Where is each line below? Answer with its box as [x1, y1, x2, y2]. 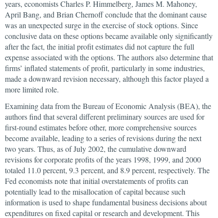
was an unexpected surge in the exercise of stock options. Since [5, 20, 198, 30]
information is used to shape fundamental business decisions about [5, 197, 207, 207]
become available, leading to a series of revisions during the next [5, 133, 201, 143]
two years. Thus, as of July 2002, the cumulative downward [5, 144, 186, 154]
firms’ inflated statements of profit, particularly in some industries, [5, 63, 205, 73]
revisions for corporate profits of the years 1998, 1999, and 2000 [5, 154, 201, 164]
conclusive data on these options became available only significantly [5, 31, 213, 41]
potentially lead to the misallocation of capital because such [5, 186, 185, 197]
